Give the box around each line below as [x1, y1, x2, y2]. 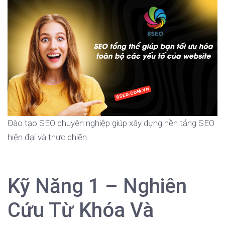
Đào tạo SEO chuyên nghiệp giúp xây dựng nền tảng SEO [8, 118, 214, 129]
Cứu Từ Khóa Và [8, 198, 154, 222]
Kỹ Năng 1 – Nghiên [8, 174, 187, 198]
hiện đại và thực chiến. [8, 132, 89, 143]
